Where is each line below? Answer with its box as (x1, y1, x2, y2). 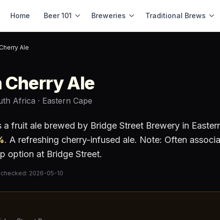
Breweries (91, 11, 126, 20)
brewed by (42, 120, 90, 131)
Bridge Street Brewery (90, 120, 180, 131)
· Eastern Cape (35, 96, 92, 106)
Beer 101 (44, 11, 72, 20)
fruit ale (11, 120, 42, 131)
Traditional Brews (145, 11, 206, 20)
